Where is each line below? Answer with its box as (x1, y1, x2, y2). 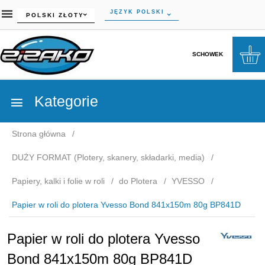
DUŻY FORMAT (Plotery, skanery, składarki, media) (12, 153, 205, 162)
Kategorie (30, 93, 98, 109)
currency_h (17, 8, 59, 18)
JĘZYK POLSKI (110, 8, 164, 15)
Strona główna (12, 129, 66, 138)
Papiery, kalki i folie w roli (12, 176, 105, 186)
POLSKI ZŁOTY (26, 11, 84, 18)
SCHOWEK (192, 50, 223, 57)
